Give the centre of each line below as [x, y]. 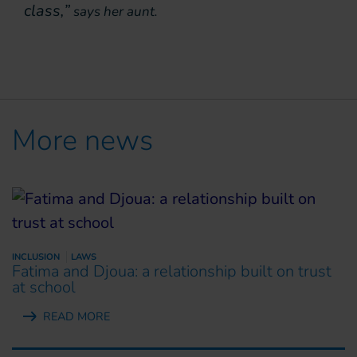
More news [82, 140]
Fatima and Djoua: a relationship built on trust [172, 271]
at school [44, 287]
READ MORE [76, 316]
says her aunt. [116, 12]
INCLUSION [36, 257]
